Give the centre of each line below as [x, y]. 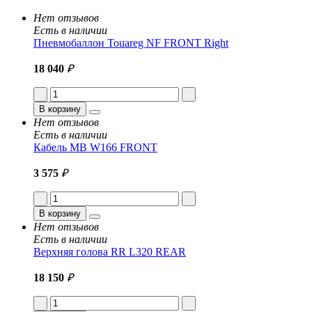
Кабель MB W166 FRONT [95, 147]
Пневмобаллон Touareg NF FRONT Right [131, 42]
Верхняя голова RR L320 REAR [110, 251]
